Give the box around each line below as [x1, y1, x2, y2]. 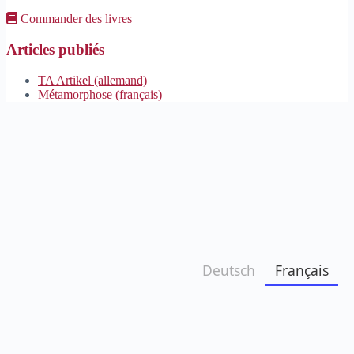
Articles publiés [6, 41, 104, 58]
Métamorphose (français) [38, 87, 162, 101]
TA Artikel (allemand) [38, 73, 147, 87]
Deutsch [201, 260, 255, 280]
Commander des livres [17, 12, 132, 26]
